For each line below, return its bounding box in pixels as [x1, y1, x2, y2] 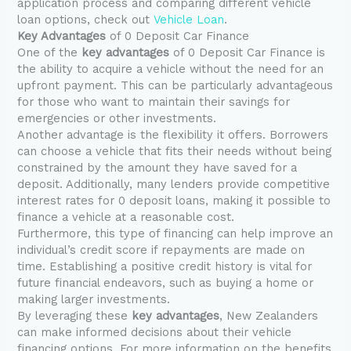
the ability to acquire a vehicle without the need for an [17, 62, 324, 77]
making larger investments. [17, 292, 171, 307]
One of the [17, 45, 82, 60]
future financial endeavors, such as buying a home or [17, 276, 314, 291]
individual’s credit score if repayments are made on [17, 243, 306, 258]
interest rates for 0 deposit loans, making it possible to [17, 194, 331, 208]
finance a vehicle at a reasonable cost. [17, 210, 235, 225]
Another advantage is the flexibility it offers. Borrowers [17, 128, 329, 143]
